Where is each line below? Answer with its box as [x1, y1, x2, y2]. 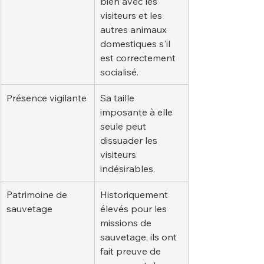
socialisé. [100, 65, 138, 78]
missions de [100, 216, 154, 229]
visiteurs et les [100, 9, 164, 21]
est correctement [100, 51, 178, 64]
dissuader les [100, 134, 160, 146]
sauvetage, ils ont [100, 230, 179, 243]
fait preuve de [100, 245, 163, 257]
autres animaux [100, 23, 169, 35]
